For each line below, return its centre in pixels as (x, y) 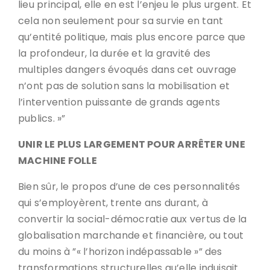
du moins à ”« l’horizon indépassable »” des (120, 252)
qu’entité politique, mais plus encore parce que (132, 37)
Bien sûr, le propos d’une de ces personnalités (129, 187)
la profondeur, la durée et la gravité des (115, 53)
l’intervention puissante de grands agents (119, 102)
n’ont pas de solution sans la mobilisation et (124, 86)
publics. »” (42, 118)
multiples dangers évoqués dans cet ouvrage (127, 70)
